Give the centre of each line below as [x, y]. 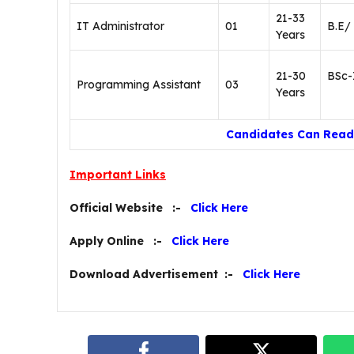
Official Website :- [130, 208]
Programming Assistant [139, 85]
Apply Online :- [121, 241]
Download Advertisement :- [156, 274]
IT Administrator [121, 26]
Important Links [118, 175]
